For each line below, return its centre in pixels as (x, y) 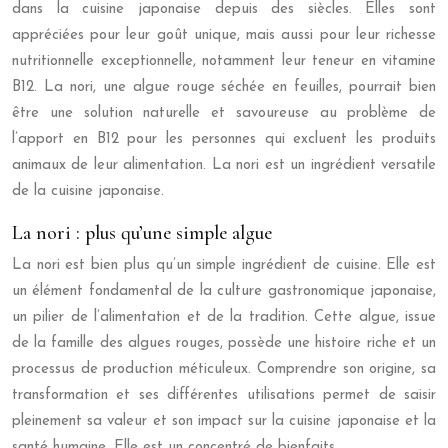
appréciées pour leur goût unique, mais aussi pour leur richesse (224, 35)
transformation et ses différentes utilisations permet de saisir (224, 395)
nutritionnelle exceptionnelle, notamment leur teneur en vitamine (224, 61)
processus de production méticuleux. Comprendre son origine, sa (224, 369)
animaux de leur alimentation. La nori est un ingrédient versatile (224, 165)
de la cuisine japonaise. (88, 191)
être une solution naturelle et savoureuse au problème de (224, 113)
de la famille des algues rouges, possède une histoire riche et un (224, 343)
